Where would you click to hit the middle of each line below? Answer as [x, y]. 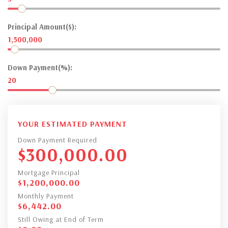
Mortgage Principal [49, 172]
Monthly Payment [46, 196]
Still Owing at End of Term [61, 219]
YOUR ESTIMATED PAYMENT [73, 123]
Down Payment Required [58, 140]
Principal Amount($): [42, 26]
